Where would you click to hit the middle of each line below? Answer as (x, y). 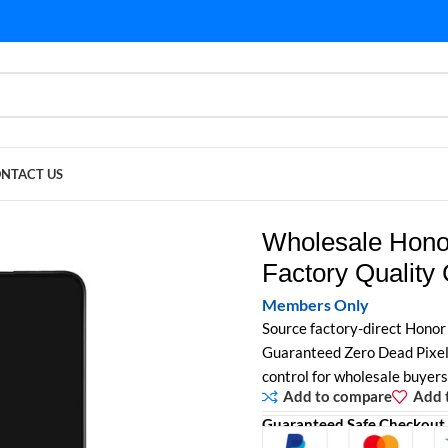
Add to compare (337, 396)
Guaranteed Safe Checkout (353, 423)
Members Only (315, 304)
